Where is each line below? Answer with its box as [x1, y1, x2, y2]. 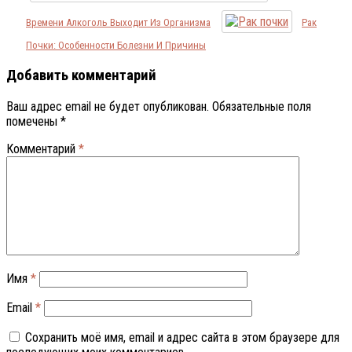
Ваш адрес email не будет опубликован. [6, 98, 209, 114]
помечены [6, 113, 60, 129]
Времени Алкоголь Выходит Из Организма [26, 16, 211, 29]
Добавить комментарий [6, 67, 156, 85]
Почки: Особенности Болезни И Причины [26, 39, 206, 52]
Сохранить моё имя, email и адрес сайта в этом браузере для [25, 329, 339, 345]
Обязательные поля [212, 98, 311, 114]
